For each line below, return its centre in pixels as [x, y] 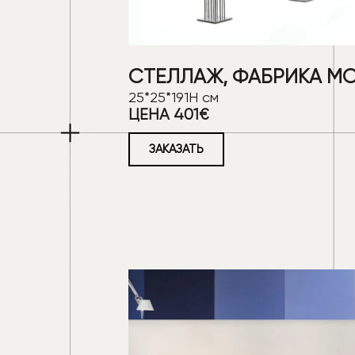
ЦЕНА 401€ [168, 115]
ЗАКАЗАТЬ [176, 149]
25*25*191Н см [174, 97]
